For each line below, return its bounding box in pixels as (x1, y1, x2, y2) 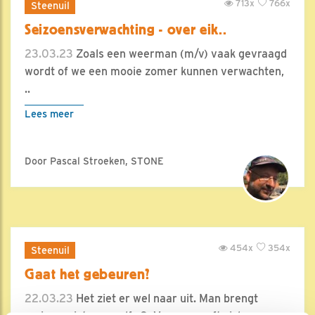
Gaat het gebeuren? (25, 266, 151, 283)
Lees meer (25, 108, 74, 120)
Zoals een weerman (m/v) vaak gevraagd (73, 47, 287, 60)
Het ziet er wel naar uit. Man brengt (73, 292, 258, 305)
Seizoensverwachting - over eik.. (25, 21, 227, 38)
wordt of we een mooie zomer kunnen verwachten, (25, 65, 284, 78)
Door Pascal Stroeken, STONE (25, 155, 164, 167)
